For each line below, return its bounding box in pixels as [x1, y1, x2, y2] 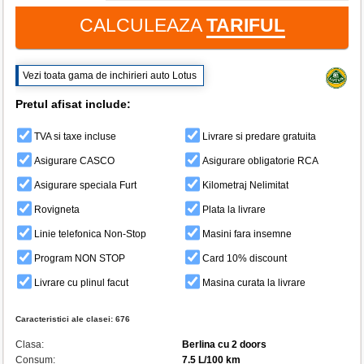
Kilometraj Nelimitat [201, 180, 288, 192]
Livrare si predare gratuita [201, 131, 316, 143]
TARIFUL [206, 15, 285, 36]
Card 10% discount [201, 253, 287, 265]
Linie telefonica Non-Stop [34, 228, 146, 240]
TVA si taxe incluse [34, 131, 116, 143]
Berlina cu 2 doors [182, 339, 266, 350]
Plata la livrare [201, 204, 266, 216]
